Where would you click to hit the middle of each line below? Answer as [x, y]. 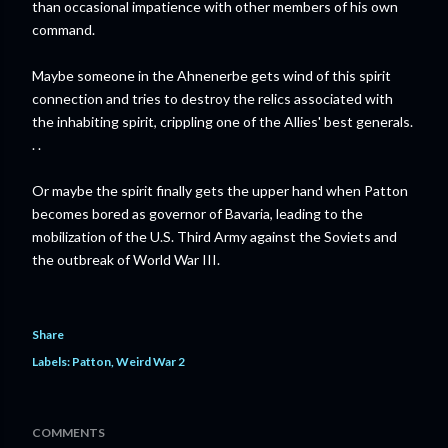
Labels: [51, 361]
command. [63, 29]
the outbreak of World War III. [126, 259]
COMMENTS [68, 432]
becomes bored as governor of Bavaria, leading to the [197, 213]
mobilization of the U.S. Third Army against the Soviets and [214, 236]
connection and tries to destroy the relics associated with [212, 98]
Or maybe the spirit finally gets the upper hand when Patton [220, 190]
